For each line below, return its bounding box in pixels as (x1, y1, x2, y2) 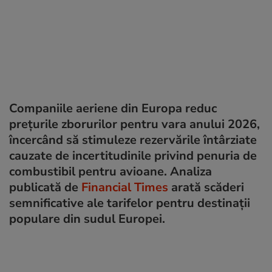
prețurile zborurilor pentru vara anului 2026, (9, 115, 260, 132)
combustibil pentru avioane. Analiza (9, 163, 212, 180)
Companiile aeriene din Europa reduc (9, 100, 217, 117)
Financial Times (81, 178, 168, 195)
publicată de (9, 178, 81, 195)
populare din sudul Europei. (9, 210, 165, 227)
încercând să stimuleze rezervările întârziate (9, 131, 257, 148)
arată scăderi (168, 178, 244, 195)
